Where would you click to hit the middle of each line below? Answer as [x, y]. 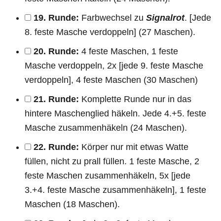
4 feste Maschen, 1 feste [129, 51]
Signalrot [165, 18]
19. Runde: [56, 18]
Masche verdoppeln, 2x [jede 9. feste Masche [114, 65]
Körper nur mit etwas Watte [134, 147]
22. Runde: [56, 147]
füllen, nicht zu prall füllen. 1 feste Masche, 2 [112, 161]
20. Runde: [56, 51]
